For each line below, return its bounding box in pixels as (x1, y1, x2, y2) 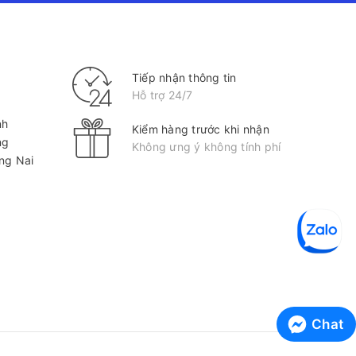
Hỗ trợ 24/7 (131, 88, 193, 103)
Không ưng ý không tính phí (131, 140, 281, 154)
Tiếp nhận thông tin (131, 71, 237, 85)
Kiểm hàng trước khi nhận (131, 122, 269, 137)
